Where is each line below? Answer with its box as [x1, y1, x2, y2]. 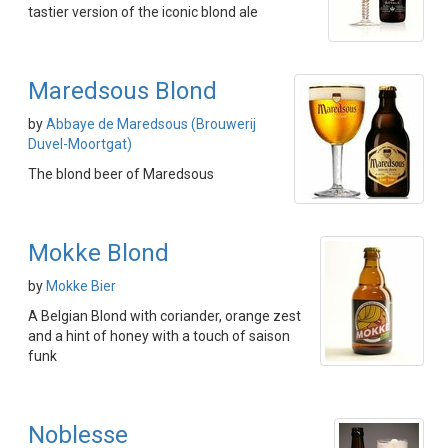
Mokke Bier [46, 278, 116, 295]
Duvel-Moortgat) [28, 136, 132, 153]
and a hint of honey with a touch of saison [28, 328, 290, 345]
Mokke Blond [28, 239, 169, 268]
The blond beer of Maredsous [28, 166, 214, 183]
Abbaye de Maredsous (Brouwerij [46, 116, 256, 133]
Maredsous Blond [28, 77, 217, 106]
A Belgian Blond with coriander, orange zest [28, 308, 301, 325]
